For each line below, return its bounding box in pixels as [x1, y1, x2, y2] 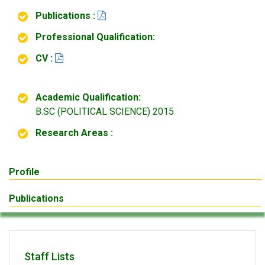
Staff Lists [24, 250, 75, 263]
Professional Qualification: [35, 31, 155, 43]
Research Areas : [35, 127, 113, 138]
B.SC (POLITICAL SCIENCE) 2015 [35, 106, 174, 117]
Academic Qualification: [35, 92, 141, 103]
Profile [9, 166, 40, 177]
